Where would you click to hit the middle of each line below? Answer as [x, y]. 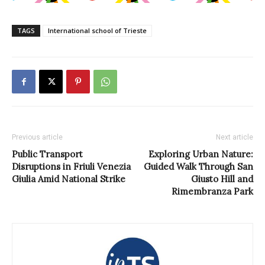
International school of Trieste [97, 30]
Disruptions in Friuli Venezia [71, 166]
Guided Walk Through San [198, 166]
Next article [235, 137]
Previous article [37, 137]
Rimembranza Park [212, 191]
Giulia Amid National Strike [69, 179]
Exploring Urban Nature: [201, 154]
